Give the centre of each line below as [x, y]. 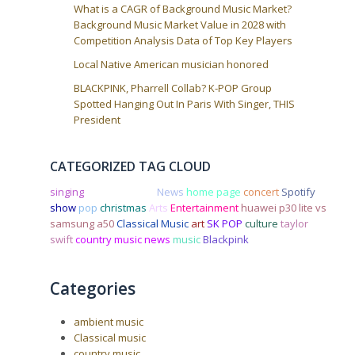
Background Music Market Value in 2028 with [180, 24]
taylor [295, 223]
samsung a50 [82, 223]
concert [261, 191]
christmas [124, 207]
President [97, 119]
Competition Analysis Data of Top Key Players [183, 40]
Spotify [299, 191]
